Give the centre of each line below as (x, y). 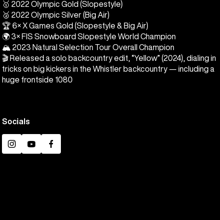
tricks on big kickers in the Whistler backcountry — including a (108, 69)
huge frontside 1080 (37, 79)
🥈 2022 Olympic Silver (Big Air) (56, 14)
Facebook (69, 150)
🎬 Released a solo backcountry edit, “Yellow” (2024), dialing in (109, 58)
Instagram (29, 150)
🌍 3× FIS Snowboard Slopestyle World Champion (89, 36)
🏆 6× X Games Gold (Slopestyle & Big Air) (75, 25)
